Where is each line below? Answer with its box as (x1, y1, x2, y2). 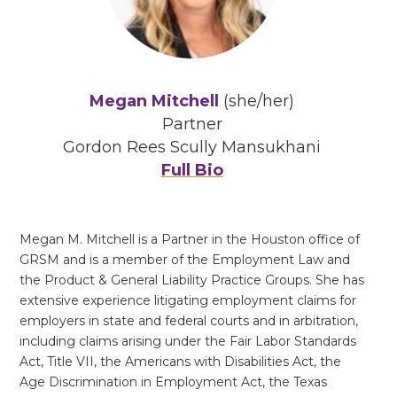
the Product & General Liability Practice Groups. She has (19, 271, 364, 288)
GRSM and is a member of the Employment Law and (19, 251, 350, 268)
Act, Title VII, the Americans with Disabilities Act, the (19, 353, 341, 370)
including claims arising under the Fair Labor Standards (19, 332, 356, 349)
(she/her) (219, 90, 294, 111)
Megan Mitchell (90, 90, 219, 111)
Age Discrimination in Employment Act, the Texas (19, 373, 327, 390)
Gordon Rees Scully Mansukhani (63, 136, 321, 157)
